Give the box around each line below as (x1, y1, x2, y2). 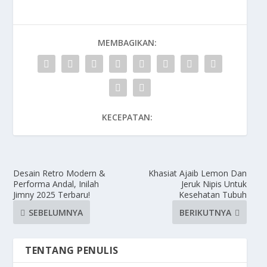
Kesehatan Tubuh (178, 189, 247, 201)
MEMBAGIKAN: (97, 37, 157, 49)
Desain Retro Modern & (13, 167, 106, 179)
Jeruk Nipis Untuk (181, 178, 247, 190)
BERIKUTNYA (179, 206, 231, 218)
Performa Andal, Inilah (13, 178, 100, 190)
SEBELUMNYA (29, 206, 83, 218)
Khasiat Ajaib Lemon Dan (148, 167, 247, 179)
